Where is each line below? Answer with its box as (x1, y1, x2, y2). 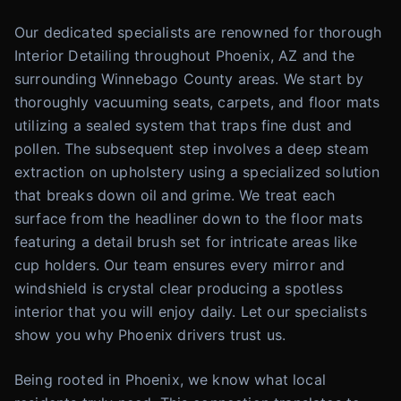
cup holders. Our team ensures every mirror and (14, 256, 346, 274)
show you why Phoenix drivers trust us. (14, 326, 286, 344)
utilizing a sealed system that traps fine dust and (14, 116, 353, 134)
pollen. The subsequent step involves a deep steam (14, 140, 369, 158)
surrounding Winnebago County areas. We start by (14, 70, 364, 88)
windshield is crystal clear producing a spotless (14, 279, 343, 297)
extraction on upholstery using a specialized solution (14, 163, 380, 181)
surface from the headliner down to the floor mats (14, 209, 363, 227)
